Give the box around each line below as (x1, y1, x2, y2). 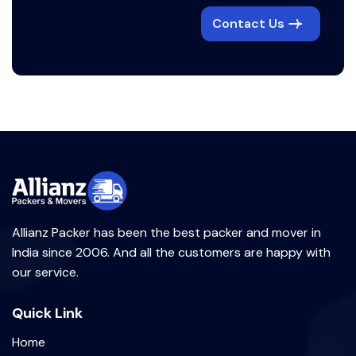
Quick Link (12, 304, 83, 323)
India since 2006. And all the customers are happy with (12, 244, 331, 261)
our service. (12, 264, 79, 281)
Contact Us (212, 14, 284, 32)
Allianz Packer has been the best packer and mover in (12, 224, 321, 241)
